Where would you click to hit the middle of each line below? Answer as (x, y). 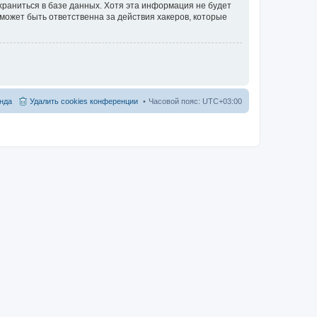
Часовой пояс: (175, 101)
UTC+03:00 (222, 101)
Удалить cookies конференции (84, 101)
